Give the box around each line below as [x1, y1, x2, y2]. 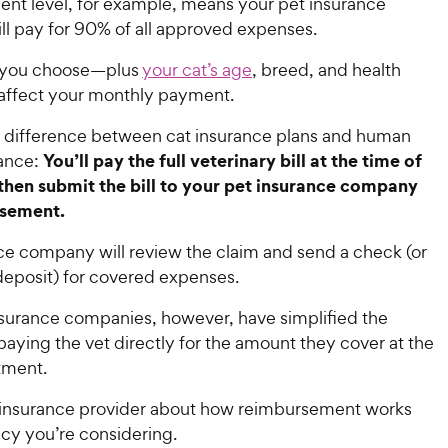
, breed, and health [252, 58, 401, 81]
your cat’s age [142, 58, 252, 81]
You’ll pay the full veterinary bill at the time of [43, 148, 422, 173]
